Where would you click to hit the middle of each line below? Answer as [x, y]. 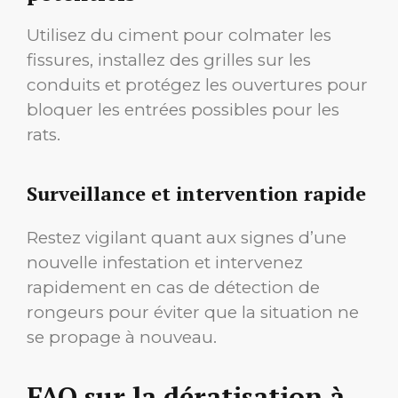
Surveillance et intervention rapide [196, 193]
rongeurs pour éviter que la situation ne [193, 312]
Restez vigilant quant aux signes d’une [187, 237]
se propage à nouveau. [122, 337]
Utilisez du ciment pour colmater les [179, 36]
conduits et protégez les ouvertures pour [197, 85]
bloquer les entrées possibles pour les [183, 110]
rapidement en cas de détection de [173, 287]
